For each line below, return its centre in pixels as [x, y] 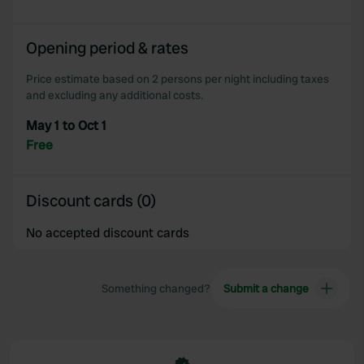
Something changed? [156, 288]
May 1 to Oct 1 [66, 126]
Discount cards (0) [91, 201]
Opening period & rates [107, 48]
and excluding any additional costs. [115, 95]
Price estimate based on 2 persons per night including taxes [178, 79]
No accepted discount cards [108, 233]
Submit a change [266, 288]
